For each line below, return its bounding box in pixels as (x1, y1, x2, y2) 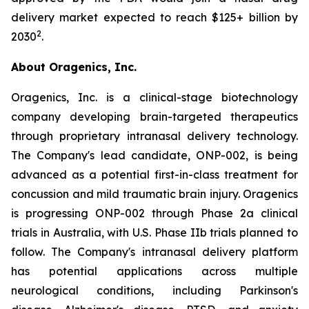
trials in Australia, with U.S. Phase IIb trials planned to (11, 226, 298, 239)
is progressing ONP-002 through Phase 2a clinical (11, 206, 298, 220)
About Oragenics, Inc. (11, 60, 137, 74)
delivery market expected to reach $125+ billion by (11, 10, 298, 24)
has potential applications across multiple (11, 264, 298, 278)
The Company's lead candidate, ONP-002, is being (11, 148, 298, 162)
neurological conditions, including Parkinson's (11, 283, 298, 297)
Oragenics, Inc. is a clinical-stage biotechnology (11, 90, 298, 104)
